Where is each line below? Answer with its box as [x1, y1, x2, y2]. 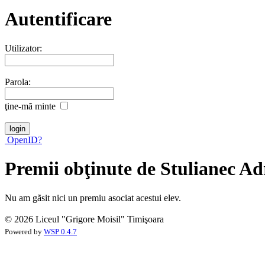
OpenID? [5, 134, 42, 145]
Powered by [5, 227, 44, 236]
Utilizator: [5, 43, 42, 53]
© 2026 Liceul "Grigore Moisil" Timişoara [5, 214, 164, 224]
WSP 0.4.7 [44, 227, 77, 236]
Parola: [5, 76, 31, 87]
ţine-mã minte [5, 101, 56, 111]
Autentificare [5, 8, 112, 30]
